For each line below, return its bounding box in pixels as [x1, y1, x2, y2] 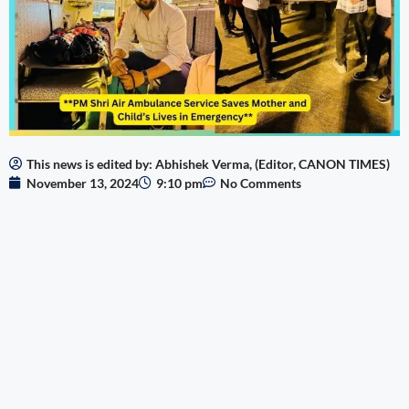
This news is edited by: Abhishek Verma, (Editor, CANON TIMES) [26, 155, 390, 172]
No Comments [220, 174, 301, 191]
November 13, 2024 [26, 174, 139, 191]
